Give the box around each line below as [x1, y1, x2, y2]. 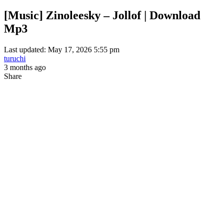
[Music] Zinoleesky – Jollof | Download [4, 8, 200, 22]
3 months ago [4, 63, 46, 72]
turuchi [4, 54, 26, 63]
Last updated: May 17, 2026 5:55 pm [4, 45, 119, 54]
